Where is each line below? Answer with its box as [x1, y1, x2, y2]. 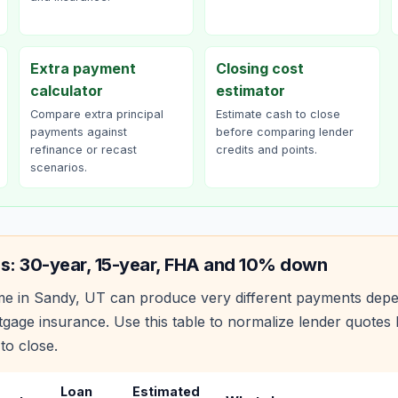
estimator [216, 82, 285, 99]
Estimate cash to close [216, 107, 340, 121]
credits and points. [216, 143, 317, 156]
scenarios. [29, 161, 87, 174]
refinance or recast [29, 143, 137, 156]
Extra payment [29, 60, 136, 77]
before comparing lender [216, 125, 354, 139]
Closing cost [216, 60, 304, 77]
